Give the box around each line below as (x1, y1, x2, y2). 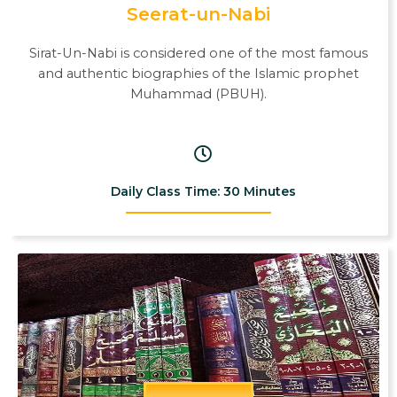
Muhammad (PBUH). (130, 86, 267, 103)
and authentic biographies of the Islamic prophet (38, 66, 359, 82)
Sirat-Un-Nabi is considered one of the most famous (29, 45, 368, 62)
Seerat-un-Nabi (127, 4, 270, 26)
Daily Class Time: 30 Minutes (110, 183, 296, 199)
